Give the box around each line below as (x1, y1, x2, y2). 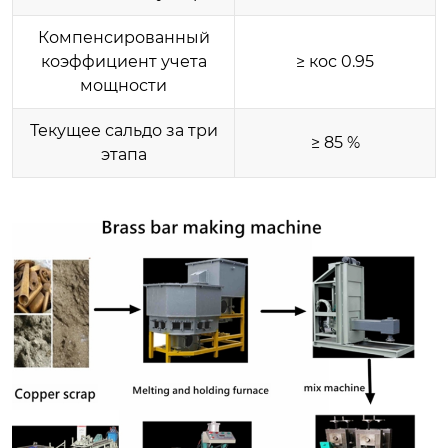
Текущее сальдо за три (29, 120, 218, 140)
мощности (80, 75, 167, 95)
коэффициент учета (40, 51, 207, 71)
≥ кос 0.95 (296, 51, 374, 71)
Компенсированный (37, 27, 210, 47)
